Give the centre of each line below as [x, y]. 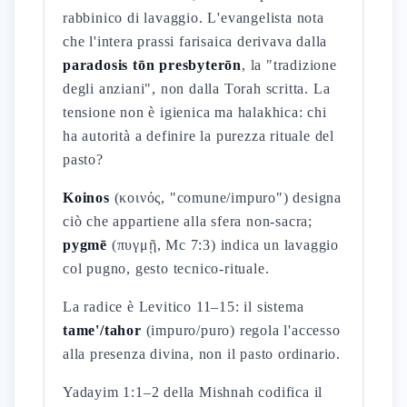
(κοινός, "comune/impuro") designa [226, 198]
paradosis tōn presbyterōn [152, 65]
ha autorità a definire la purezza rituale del [199, 136]
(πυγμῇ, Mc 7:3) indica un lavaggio [223, 245]
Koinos [86, 198]
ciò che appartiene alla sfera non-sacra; [188, 221]
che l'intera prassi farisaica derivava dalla [195, 41]
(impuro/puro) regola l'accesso [241, 330]
